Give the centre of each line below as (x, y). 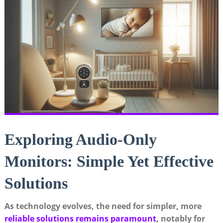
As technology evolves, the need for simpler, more (103, 206)
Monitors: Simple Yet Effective (109, 162)
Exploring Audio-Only (80, 140)
